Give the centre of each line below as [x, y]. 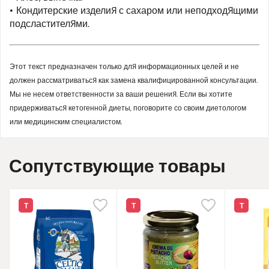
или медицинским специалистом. [66, 122]
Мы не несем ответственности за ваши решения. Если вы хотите [121, 94]
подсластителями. [50, 23]
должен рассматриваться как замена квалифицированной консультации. [134, 80]
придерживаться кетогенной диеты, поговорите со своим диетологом [128, 108]
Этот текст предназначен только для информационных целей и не [124, 66]
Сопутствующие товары [117, 166]
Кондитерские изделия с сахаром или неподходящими [137, 10]
